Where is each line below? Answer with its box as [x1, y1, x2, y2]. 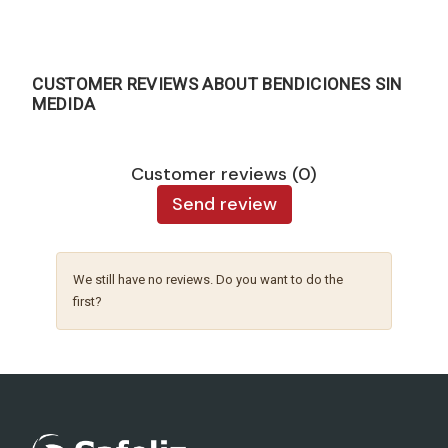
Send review [171, 191, 277, 216]
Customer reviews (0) [131, 161, 317, 186]
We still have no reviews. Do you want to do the [73, 271, 344, 287]
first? [73, 293, 103, 309]
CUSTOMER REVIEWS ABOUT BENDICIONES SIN [32, 73, 402, 94]
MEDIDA [32, 93, 96, 114]
